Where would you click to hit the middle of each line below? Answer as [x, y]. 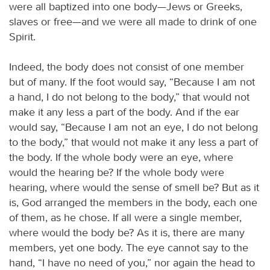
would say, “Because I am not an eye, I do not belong [133, 127]
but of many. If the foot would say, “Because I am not [132, 82]
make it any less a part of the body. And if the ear [124, 112]
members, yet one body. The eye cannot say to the [129, 247]
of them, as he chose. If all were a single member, [125, 217]
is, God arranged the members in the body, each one [133, 202]
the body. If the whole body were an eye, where [121, 157]
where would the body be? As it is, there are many [127, 232]
